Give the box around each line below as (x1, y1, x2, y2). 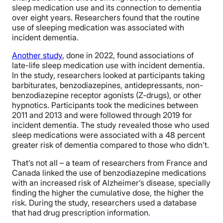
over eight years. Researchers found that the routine (12, 12, 200, 22)
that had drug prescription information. (12, 207, 150, 218)
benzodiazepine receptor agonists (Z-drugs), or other (12, 90, 202, 100)
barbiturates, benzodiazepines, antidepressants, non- (12, 80, 203, 90)
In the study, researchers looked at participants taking (12, 70, 205, 80)
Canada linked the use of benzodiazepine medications (12, 167, 206, 178)
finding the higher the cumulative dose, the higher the (12, 187, 204, 198)
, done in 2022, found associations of (62, 50, 194, 60)
